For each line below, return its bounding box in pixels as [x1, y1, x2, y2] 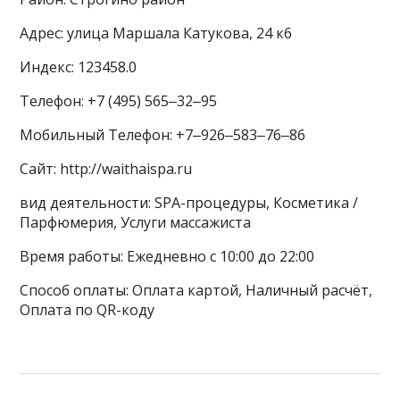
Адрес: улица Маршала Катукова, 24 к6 [20, 23, 293, 43]
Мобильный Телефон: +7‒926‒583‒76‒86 [20, 125, 306, 145]
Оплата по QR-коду [20, 300, 155, 320]
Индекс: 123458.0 [20, 57, 137, 77]
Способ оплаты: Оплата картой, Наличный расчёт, [20, 280, 373, 300]
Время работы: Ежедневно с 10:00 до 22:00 [20, 246, 315, 266]
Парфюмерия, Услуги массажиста [20, 212, 252, 232]
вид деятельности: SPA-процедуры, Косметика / [20, 193, 359, 212]
